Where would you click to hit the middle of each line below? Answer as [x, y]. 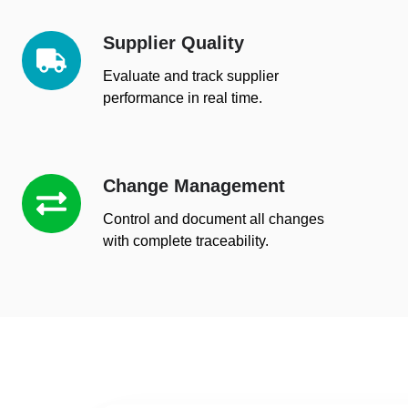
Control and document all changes [214, 218]
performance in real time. [183, 97]
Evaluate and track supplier [191, 75]
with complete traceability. [186, 240]
